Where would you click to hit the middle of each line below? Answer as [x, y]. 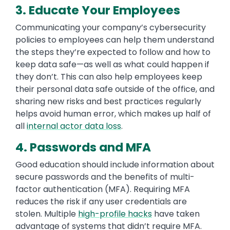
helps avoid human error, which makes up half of [113, 114]
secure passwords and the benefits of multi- [105, 177]
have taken [176, 214]
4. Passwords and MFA [83, 148]
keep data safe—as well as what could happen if [112, 65]
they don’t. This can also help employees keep [109, 77]
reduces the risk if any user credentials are [101, 202]
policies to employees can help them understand [115, 40]
